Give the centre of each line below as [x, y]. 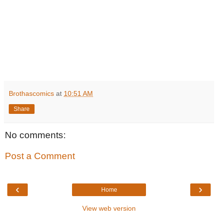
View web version [109, 208]
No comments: [35, 135]
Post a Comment [40, 156]
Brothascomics [31, 93]
